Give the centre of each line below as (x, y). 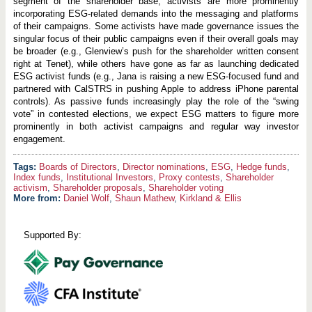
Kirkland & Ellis (210, 198)
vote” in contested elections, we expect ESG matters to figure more (156, 114)
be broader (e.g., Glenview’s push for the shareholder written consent (156, 51)
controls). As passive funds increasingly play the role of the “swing (156, 101)
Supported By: (52, 235)
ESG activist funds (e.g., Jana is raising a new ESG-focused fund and (156, 76)
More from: (38, 198)
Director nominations (164, 167)
